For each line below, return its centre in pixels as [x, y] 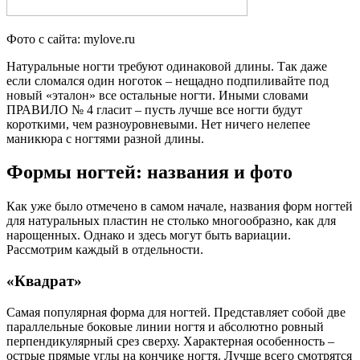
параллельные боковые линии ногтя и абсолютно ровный [165, 326]
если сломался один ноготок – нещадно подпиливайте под [168, 80]
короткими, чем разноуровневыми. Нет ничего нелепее [158, 124]
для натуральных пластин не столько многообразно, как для [171, 221]
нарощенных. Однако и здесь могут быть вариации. [149, 235]
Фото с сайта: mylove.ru [71, 39]
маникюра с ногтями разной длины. [105, 138]
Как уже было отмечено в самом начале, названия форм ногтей [180, 207]
